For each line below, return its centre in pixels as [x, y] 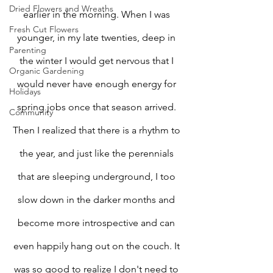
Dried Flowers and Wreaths [61, 9]
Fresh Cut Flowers [44, 29]
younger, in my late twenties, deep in [97, 37]
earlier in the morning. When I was [97, 14]
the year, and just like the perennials [97, 153]
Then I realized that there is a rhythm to [97, 130]
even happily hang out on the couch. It [97, 246]
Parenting [28, 50]
